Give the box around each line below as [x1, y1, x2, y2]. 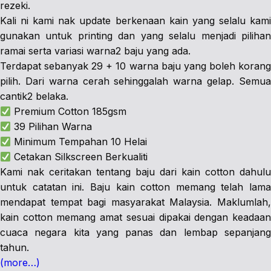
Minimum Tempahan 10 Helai [11, 135, 148, 148]
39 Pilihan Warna [11, 120, 93, 132]
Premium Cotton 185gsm [11, 105, 127, 117]
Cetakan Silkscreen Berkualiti [11, 151, 148, 163]
